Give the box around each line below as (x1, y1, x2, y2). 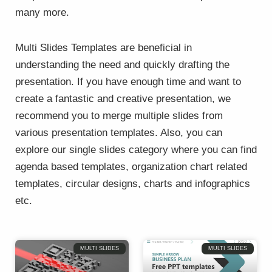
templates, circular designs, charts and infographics (15, 177, 250, 189)
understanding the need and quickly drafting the (15, 58, 229, 70)
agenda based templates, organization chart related (15, 160, 247, 172)
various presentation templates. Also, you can (15, 126, 222, 138)
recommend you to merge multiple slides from (15, 109, 223, 121)
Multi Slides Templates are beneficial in (15, 41, 192, 53)
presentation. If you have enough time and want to (15, 75, 241, 87)
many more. (15, 7, 69, 18)
